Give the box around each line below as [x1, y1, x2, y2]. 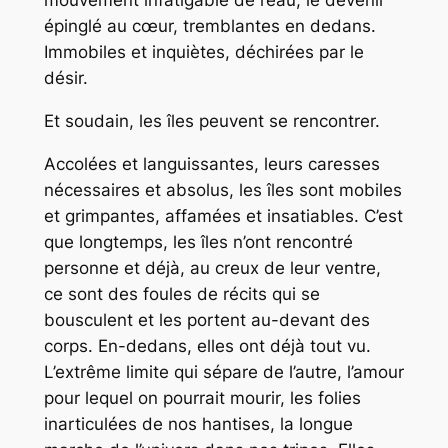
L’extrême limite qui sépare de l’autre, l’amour [43, 361, 404, 382]
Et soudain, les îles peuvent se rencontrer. [43, 110, 380, 131]
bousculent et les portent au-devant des [43, 309, 370, 330]
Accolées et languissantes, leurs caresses [43, 153, 380, 174]
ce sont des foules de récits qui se [43, 283, 320, 304]
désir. [43, 67, 88, 88]
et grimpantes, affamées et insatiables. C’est [43, 205, 403, 226]
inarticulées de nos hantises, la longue [43, 413, 353, 434]
